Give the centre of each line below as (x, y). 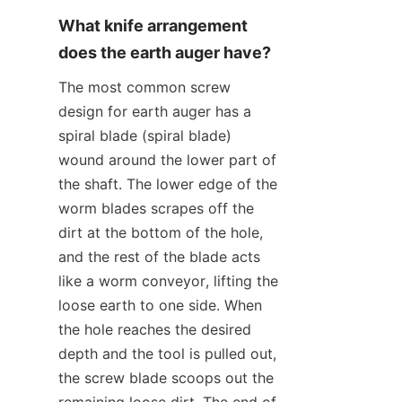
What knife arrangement (153, 25)
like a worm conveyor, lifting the (168, 280)
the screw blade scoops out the (166, 377)
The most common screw (144, 87)
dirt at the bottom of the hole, (161, 232)
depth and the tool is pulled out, (167, 353)
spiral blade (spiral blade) (145, 135)
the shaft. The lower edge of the (168, 184)
